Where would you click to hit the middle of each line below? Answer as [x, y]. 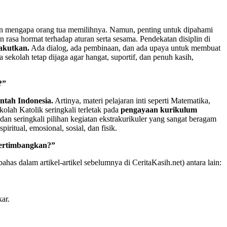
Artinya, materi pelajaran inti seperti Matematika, [132, 100]
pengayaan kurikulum [159, 109]
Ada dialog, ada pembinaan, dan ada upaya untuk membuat [125, 48]
